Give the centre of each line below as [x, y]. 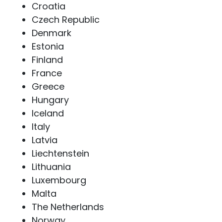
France [47, 73]
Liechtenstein [60, 153]
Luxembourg [59, 180]
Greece [48, 86]
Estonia [48, 46]
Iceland [48, 113]
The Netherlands [68, 207]
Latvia [45, 140]
